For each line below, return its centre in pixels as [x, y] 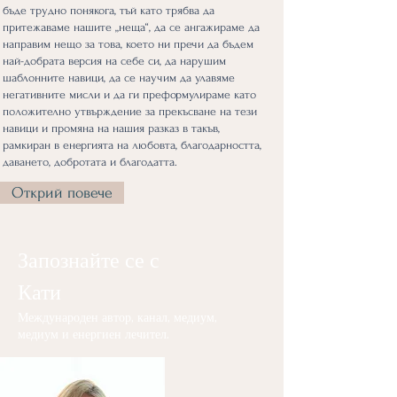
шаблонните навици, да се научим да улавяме [119, 78]
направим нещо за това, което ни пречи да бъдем [128, 44]
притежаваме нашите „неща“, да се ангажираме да [131, 27]
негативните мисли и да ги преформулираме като [129, 94]
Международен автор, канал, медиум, [117, 317]
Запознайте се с [89, 260]
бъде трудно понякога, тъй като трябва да [109, 10]
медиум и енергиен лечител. [93, 334]
